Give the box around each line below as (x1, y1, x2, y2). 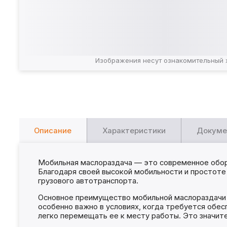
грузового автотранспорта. (37, 176, 138, 185)
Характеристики (102, 126, 166, 136)
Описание (34, 126, 72, 136)
